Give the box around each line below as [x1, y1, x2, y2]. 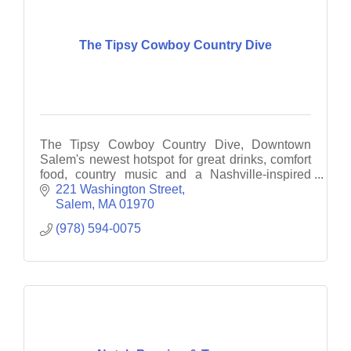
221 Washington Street [56, 183, 182, 197]
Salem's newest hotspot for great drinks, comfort [40, 152, 311, 166]
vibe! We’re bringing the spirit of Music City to [40, 182, 311, 196]
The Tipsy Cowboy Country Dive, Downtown [40, 137, 311, 151]
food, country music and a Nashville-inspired [40, 167, 311, 181]
